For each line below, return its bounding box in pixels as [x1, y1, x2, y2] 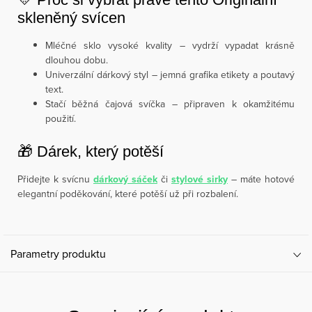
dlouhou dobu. [45, 53, 108, 67]
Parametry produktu [10, 246, 106, 261]
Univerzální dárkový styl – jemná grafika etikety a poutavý [45, 68, 295, 81]
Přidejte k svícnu [17, 172, 93, 186]
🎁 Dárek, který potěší [17, 143, 164, 160]
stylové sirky [171, 172, 228, 187]
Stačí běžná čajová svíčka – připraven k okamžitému [45, 97, 295, 111]
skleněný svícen [17, 9, 125, 26]
